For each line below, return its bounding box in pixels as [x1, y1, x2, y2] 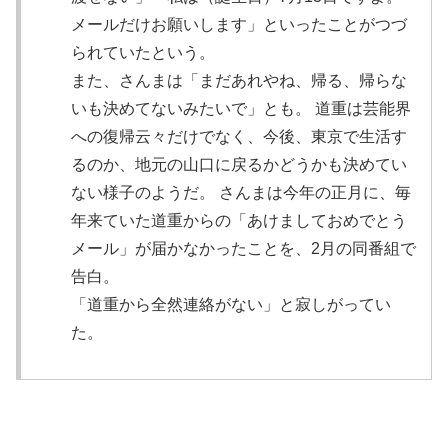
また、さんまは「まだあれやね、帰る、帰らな [71, 72, 407, 90]
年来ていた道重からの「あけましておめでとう [71, 212, 407, 230]
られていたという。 [71, 44, 215, 62]
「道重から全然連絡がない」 [71, 296, 279, 314]
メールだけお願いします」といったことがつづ [71, 16, 407, 34]
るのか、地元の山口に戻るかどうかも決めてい [71, 156, 407, 174]
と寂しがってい [279, 296, 391, 314]
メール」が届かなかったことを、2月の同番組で [71, 240, 416, 258]
